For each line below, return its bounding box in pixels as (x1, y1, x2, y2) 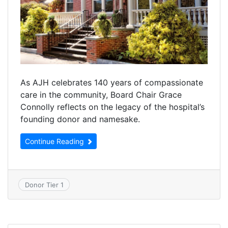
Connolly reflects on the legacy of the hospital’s (20, 102, 205, 112)
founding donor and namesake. (20, 114, 140, 125)
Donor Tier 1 (24, 180, 64, 189)
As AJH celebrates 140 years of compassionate (20, 77, 203, 88)
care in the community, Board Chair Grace (20, 90, 182, 100)
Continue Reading (25, 137, 86, 146)
